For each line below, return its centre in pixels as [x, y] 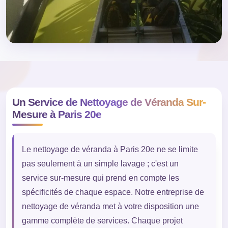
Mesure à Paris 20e [56, 115]
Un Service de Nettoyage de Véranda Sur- [109, 102]
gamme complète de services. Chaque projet [102, 221]
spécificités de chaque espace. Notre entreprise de [113, 192]
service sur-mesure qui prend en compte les [100, 178]
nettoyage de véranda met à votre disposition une [110, 207]
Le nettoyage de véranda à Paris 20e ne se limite [110, 150]
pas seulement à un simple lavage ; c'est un [100, 164]
